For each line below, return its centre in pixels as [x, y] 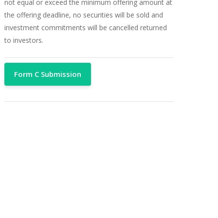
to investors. [24, 40]
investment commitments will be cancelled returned [85, 28]
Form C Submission [47, 74]
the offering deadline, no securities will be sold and [83, 15]
